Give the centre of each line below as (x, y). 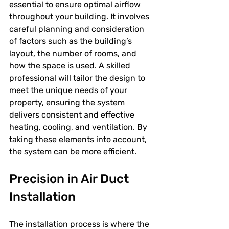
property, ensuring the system (68, 102)
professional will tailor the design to (78, 78)
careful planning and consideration (78, 29)
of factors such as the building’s (72, 41)
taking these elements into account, (79, 139)
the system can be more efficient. (73, 152)
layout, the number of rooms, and (74, 53)
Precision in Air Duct (71, 179)
